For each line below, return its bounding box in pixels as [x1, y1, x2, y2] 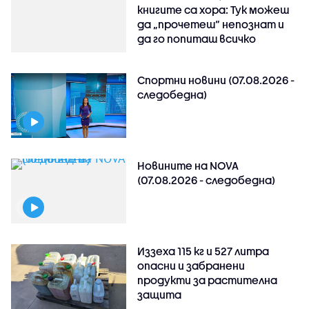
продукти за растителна [137, 274, 278, 287]
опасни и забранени [137, 259, 246, 272]
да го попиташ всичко [137, 32, 257, 45]
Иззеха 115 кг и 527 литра [137, 245, 270, 258]
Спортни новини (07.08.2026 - [137, 74, 295, 87]
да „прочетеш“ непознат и [137, 17, 285, 30]
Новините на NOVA [137, 159, 239, 172]
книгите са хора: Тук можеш [137, 3, 290, 16]
